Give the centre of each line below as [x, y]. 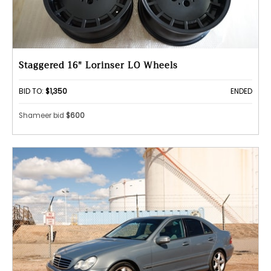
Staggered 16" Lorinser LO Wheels [98, 65]
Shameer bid [42, 116]
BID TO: [32, 91]
